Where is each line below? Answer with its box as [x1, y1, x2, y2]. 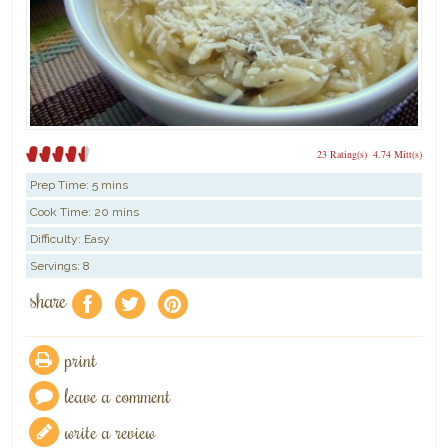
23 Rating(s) [316, 147, 367, 162]
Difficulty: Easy [30, 232, 111, 247]
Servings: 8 [30, 259, 91, 274]
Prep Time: [30, 178, 93, 193]
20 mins [94, 205, 140, 220]
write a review [65, 417, 157, 445]
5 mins [92, 178, 129, 193]
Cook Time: [30, 205, 95, 220]
